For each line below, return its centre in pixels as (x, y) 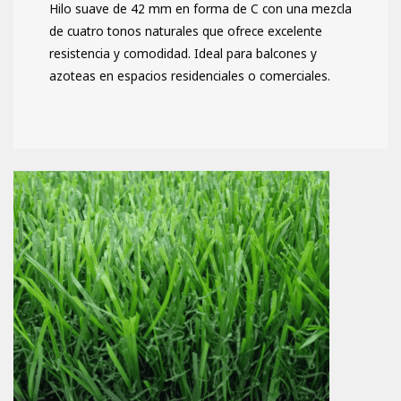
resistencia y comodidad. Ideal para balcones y (183, 54)
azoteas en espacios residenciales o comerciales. (190, 76)
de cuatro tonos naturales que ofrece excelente (186, 31)
